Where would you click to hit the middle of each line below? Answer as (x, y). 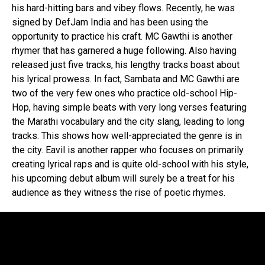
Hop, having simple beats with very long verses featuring (129, 107)
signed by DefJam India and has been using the (110, 22)
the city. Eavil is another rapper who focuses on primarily (128, 150)
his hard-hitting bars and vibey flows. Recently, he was (123, 8)
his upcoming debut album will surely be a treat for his (123, 178)
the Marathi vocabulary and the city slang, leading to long (128, 122)
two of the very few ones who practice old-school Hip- (125, 93)
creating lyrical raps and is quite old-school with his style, (130, 164)
